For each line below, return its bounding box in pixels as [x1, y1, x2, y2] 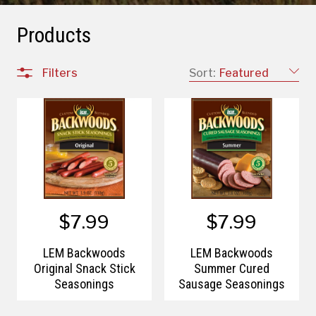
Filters [42, 63, 78, 82]
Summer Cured [194, 260, 269, 277]
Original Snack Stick [33, 260, 135, 277]
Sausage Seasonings [178, 276, 285, 293]
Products [17, 21, 91, 48]
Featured [219, 63, 269, 82]
